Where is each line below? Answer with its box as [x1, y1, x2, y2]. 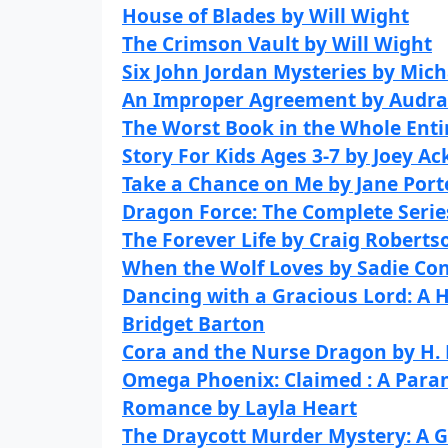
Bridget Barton [122, 310, 265, 337]
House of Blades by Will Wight [122, 2, 409, 29]
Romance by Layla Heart [122, 394, 357, 421]
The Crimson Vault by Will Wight [122, 30, 432, 57]
